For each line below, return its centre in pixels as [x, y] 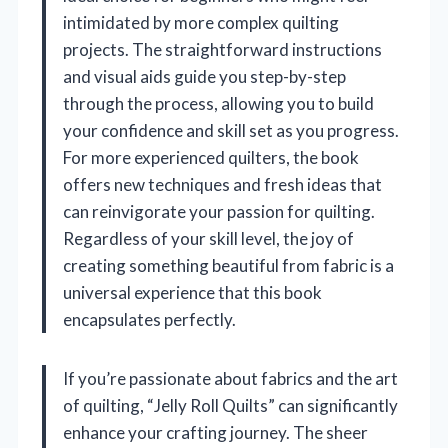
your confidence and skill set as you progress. [231, 131]
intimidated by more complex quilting [201, 23]
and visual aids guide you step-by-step [204, 77]
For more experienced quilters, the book [211, 158]
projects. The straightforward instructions [222, 50]
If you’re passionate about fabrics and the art [230, 379]
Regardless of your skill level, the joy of [208, 239]
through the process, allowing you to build [218, 104]
